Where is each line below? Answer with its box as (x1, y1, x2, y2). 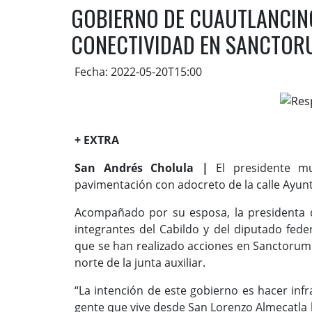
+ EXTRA (75, 132, 119, 148)
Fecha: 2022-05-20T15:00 (75, 64, 202, 80)
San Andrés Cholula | (75, 159, 208, 175)
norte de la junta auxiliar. (75, 254, 205, 270)
